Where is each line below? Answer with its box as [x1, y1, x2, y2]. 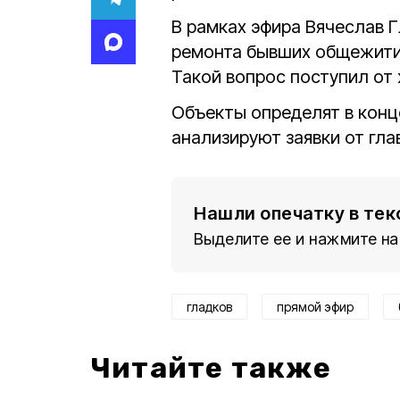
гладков [187, 299, 232, 314]
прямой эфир [277, 299, 354, 314]
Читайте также [91, 351, 332, 385]
